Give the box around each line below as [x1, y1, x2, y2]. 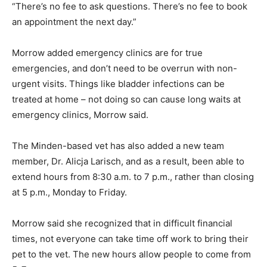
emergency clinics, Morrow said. [12, 108, 148, 120]
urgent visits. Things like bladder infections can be [12, 77, 225, 89]
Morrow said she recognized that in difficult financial [12, 217, 232, 229]
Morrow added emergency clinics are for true [12, 46, 203, 58]
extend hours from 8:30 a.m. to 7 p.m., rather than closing [12, 170, 254, 182]
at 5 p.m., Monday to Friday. [12, 186, 127, 198]
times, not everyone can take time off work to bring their [12, 232, 249, 244]
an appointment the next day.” [12, 15, 136, 27]
